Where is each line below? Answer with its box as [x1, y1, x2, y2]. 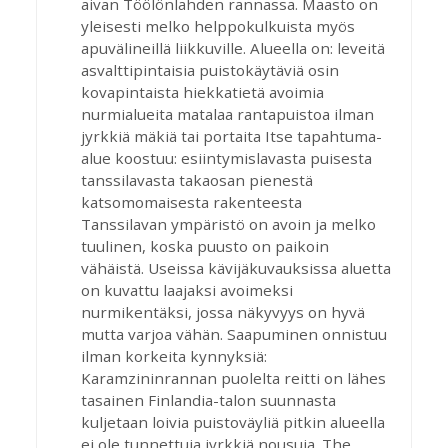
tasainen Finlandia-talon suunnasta [81, 390, 336, 410]
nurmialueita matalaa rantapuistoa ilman [81, 104, 374, 124]
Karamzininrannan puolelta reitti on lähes [81, 368, 386, 388]
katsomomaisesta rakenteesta [81, 192, 302, 212]
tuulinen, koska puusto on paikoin [81, 236, 329, 256]
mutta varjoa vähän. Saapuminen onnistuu [81, 324, 387, 344]
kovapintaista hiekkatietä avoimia [81, 82, 324, 102]
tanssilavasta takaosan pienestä [81, 170, 313, 190]
